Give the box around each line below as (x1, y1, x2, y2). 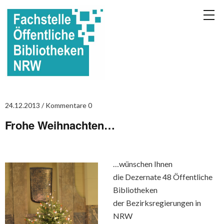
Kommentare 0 (45, 101, 92, 109)
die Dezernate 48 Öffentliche (113, 172, 212, 181)
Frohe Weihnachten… (5, 117, 115, 133)
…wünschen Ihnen (113, 159, 172, 168)
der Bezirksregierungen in (113, 198, 201, 207)
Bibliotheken (113, 185, 157, 194)
